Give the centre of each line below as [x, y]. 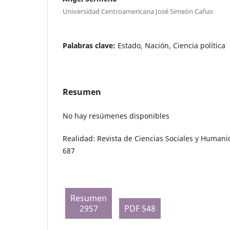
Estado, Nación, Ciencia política [171, 45]
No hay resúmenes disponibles [116, 116]
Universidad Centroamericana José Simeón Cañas [138, 11]
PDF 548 [140, 208]
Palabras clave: [90, 45]
